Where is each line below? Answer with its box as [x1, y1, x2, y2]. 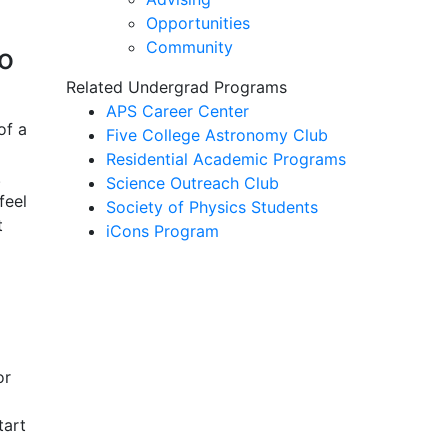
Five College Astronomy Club [106, 125, 328, 145]
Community [146, 37, 233, 57]
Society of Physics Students [106, 197, 318, 217]
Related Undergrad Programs [66, 77, 287, 97]
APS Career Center [106, 101, 249, 121]
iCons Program [106, 221, 219, 241]
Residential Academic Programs [106, 149, 346, 169]
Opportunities [146, 13, 250, 33]
